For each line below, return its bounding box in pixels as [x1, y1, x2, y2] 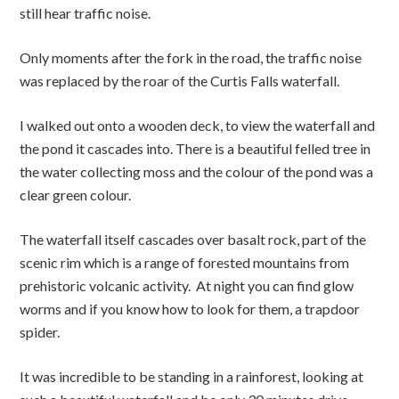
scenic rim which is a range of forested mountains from [20, 254, 350, 272]
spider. [20, 323, 61, 341]
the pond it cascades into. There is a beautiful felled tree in [20, 140, 371, 158]
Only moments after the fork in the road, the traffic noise [20, 49, 362, 67]
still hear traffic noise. [20, 4, 151, 22]
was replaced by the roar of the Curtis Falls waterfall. [20, 72, 340, 90]
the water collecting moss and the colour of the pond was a [20, 163, 374, 181]
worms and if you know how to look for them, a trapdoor [20, 300, 361, 318]
